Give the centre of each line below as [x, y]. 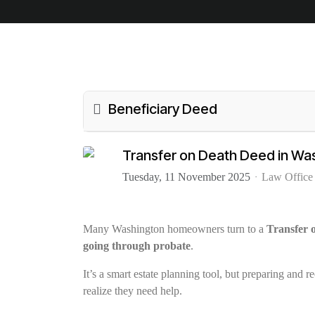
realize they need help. [133, 291]
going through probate [137, 246]
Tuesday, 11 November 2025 [186, 176]
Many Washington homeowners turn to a [175, 229]
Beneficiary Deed [163, 109]
